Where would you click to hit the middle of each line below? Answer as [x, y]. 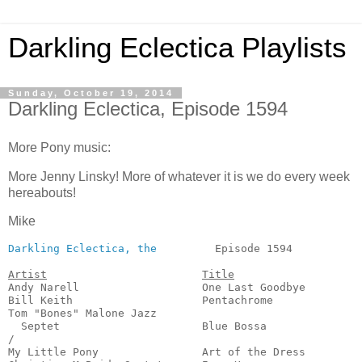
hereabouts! [42, 192]
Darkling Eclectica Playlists [177, 48]
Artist [27, 275]
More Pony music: [59, 147]
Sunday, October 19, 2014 [91, 93]
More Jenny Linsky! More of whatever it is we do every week [179, 176]
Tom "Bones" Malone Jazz [82, 314]
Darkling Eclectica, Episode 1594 [148, 109]
